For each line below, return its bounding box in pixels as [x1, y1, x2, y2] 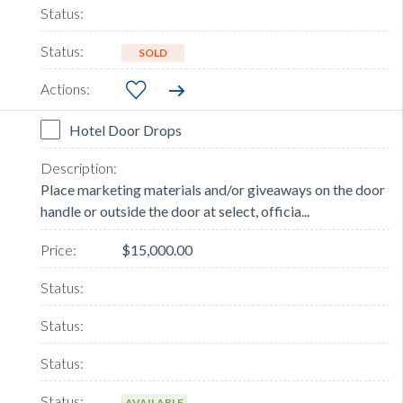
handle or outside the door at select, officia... [40, 202, 309, 220]
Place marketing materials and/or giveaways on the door [40, 181, 385, 199]
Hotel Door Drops [69, 121, 182, 139]
